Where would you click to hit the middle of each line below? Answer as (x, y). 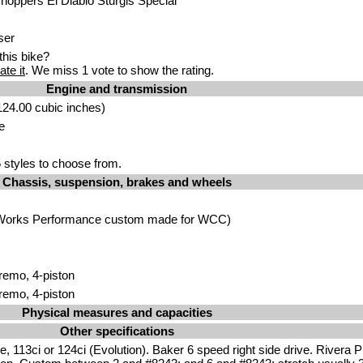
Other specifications (117, 331)
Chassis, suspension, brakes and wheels (117, 182)
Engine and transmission (117, 89)
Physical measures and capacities (117, 312)
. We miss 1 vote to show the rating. (120, 70)
